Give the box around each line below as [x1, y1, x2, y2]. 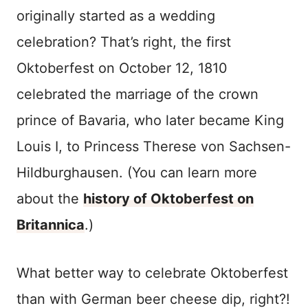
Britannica [16, 217, 85, 234]
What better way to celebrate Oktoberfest [16, 265, 288, 282]
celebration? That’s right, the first [16, 34, 231, 51]
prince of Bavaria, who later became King [16, 112, 284, 129]
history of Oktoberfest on [83, 190, 254, 208]
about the [16, 190, 83, 208]
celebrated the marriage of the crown [16, 86, 258, 103]
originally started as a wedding [16, 8, 215, 25]
